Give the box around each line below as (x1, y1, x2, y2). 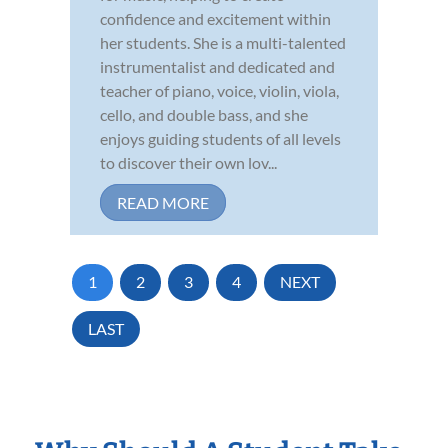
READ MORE (117, 192, 209, 212)
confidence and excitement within (100, 8, 331, 28)
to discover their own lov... (100, 152, 277, 172)
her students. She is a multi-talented (100, 32, 346, 52)
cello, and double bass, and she (100, 104, 308, 124)
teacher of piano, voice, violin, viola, (100, 80, 339, 100)
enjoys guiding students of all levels (100, 128, 341, 148)
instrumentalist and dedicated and (100, 56, 335, 76)
